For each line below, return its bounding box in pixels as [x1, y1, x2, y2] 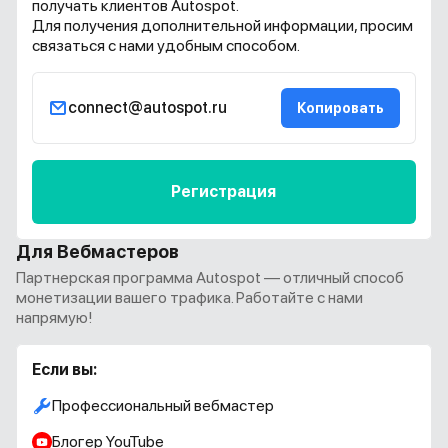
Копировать [296, 100, 384, 116]
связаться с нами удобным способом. [32, 36, 300, 55]
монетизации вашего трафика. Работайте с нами [16, 288, 363, 307]
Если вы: [32, 360, 97, 379]
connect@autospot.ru [68, 98, 227, 117]
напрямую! [16, 308, 93, 327]
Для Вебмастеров [16, 241, 179, 262]
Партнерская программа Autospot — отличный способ [16, 268, 404, 287]
